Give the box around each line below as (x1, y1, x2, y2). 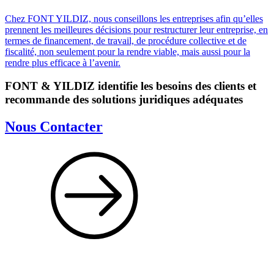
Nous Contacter (5, 119, 103, 135)
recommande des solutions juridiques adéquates (5, 93, 243, 106)
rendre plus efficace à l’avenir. (5, 57, 120, 68)
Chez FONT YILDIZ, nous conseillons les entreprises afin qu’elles (5, 13, 263, 24)
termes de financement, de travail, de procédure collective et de (5, 35, 246, 46)
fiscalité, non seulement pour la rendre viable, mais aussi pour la (5, 46, 250, 57)
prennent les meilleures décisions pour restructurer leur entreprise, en (5, 24, 268, 35)
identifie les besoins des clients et (95, 80, 256, 93)
